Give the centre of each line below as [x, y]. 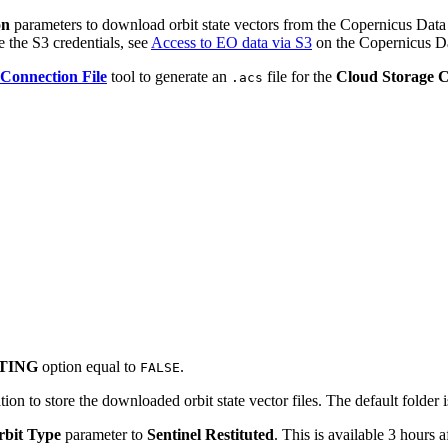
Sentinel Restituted [210, 434]
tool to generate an [169, 76]
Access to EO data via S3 [231, 42]
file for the [299, 76]
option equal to [89, 366]
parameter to [104, 434]
